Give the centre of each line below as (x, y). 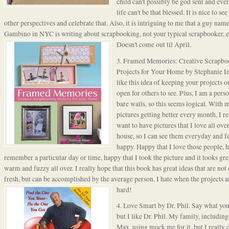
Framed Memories (149, 61)
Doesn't (128, 45)
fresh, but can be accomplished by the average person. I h (84, 179)
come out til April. (165, 45)
